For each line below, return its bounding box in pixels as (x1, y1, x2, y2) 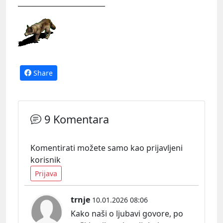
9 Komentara (41, 111, 109, 126)
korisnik (30, 154, 61, 165)
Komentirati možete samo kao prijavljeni (30, 142, 183, 153)
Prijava (35, 168, 57, 178)
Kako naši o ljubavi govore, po (71, 208, 183, 219)
